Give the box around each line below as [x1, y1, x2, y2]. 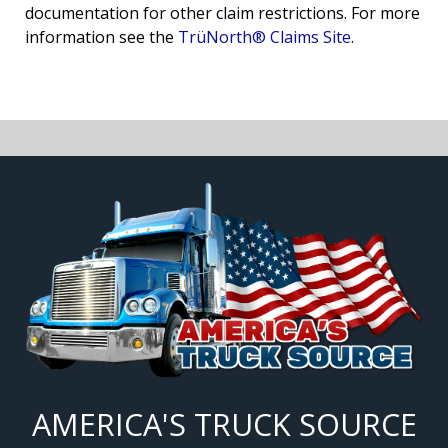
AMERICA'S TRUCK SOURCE [31, 404, 417, 446]
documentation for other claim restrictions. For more [25, 2, 420, 25]
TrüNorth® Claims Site [178, 26, 351, 49]
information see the [25, 26, 178, 49]
